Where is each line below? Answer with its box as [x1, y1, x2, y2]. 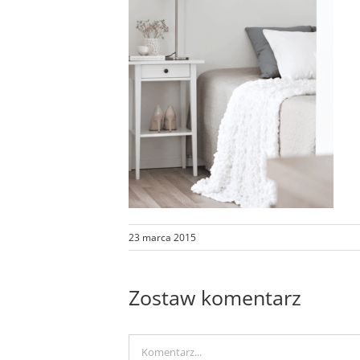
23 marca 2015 [129, 230, 196, 244]
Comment [128, 336, 182, 353]
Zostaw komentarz [129, 283, 301, 311]
